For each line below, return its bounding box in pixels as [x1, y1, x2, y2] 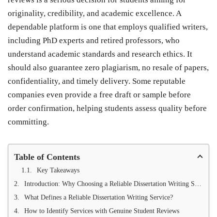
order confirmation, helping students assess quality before [8, 103, 207, 113]
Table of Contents [14, 152, 80, 162]
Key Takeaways [37, 166, 79, 174]
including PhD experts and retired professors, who [8, 35, 180, 45]
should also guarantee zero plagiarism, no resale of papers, [8, 62, 209, 72]
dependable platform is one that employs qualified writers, [8, 22, 208, 31]
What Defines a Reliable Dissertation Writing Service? [24, 193, 173, 201]
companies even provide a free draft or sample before [8, 90, 191, 99]
